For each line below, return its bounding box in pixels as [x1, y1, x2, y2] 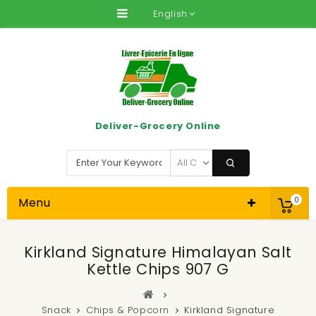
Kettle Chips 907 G [87, 259, 229, 279]
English [152, 7, 188, 20]
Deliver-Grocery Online [95, 119, 221, 133]
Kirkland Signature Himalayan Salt [24, 242, 292, 262]
